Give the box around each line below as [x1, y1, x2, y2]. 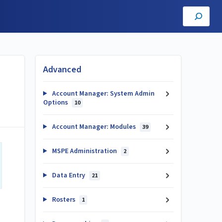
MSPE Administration [50, 146, 118, 156]
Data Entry [50, 170, 87, 180]
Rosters [50, 195, 77, 205]
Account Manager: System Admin [50, 89, 155, 99]
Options [43, 98, 69, 108]
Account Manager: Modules [50, 122, 137, 132]
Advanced [43, 63, 81, 76]
